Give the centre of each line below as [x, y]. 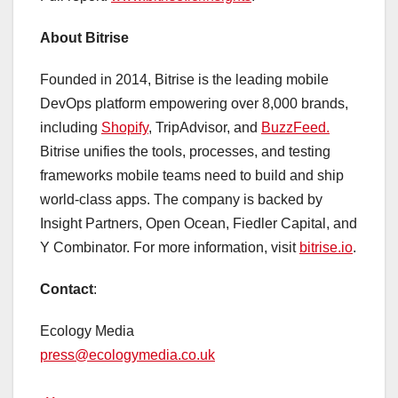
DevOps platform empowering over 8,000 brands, [194, 104]
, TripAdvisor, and [205, 128]
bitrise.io [326, 248]
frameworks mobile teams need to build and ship [192, 176]
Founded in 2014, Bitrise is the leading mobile [184, 80]
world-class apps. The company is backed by [181, 200]
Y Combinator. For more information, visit [170, 248]
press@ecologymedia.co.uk [127, 355]
